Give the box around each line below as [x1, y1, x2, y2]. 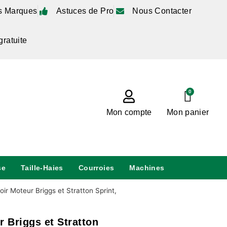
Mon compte [106, 107, 152, 117]
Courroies [78, 164, 115, 172]
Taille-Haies [20, 164, 63, 172]
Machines [129, 164, 165, 172]
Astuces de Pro [56, 7, 114, 15]
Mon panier [167, 107, 209, 117]
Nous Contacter [132, 7, 192, 15]
